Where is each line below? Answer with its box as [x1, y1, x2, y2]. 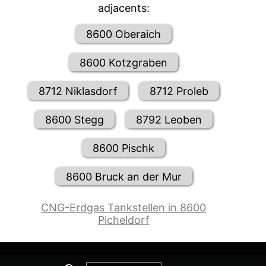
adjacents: [97, 2, 150, 15]
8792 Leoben [136, 113, 202, 126]
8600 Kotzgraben [80, 56, 168, 69]
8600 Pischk [93, 141, 155, 154]
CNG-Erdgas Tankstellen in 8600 [41, 201, 207, 214]
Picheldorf [97, 214, 150, 227]
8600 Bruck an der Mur [65, 170, 182, 183]
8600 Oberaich [86, 27, 161, 40]
